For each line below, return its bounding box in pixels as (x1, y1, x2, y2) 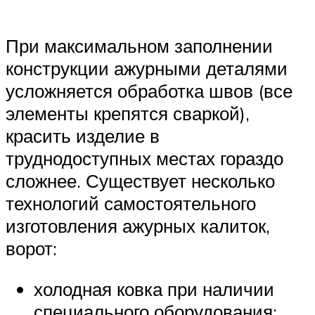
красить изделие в (6, 124, 160, 148)
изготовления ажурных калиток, (6, 214, 270, 238)
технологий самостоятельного (6, 192, 256, 215)
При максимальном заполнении (6, 34, 273, 58)
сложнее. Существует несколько (6, 169, 275, 193)
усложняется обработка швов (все (6, 79, 292, 103)
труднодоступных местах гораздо (6, 147, 283, 170)
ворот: (6, 237, 57, 260)
